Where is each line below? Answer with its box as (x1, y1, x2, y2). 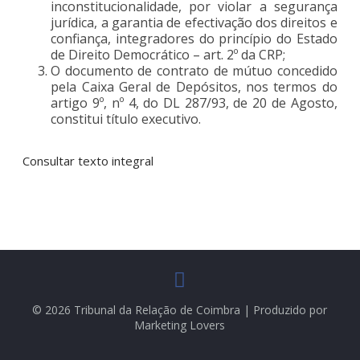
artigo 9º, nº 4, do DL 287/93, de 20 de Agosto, (51, 93, 337, 112)
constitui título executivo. (51, 109, 202, 128)
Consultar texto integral (22, 152, 154, 169)
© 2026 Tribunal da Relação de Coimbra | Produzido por (32, 301, 328, 317)
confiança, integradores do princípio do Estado (51, 29, 337, 47)
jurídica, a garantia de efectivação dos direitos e (51, 13, 337, 31)
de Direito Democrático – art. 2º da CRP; (51, 45, 286, 63)
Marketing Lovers (134, 317, 226, 333)
